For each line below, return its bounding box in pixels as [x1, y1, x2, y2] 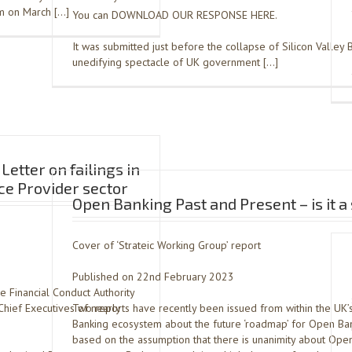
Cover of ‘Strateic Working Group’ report [72, 238, 261, 252]
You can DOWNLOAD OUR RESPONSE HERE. [72, 8, 277, 22]
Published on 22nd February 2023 [72, 269, 234, 284]
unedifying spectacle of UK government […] [72, 55, 278, 69]
